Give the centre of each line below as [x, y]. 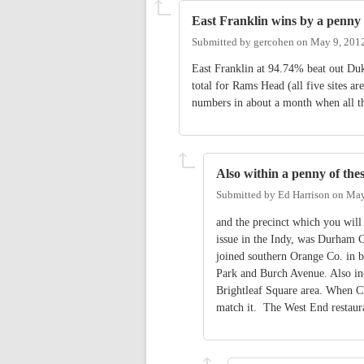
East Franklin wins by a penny [276, 21]
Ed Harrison [304, 195]
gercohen [274, 42]
